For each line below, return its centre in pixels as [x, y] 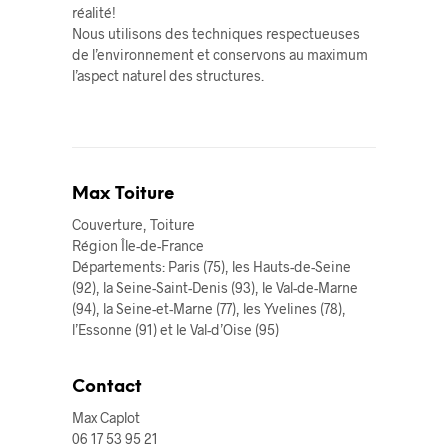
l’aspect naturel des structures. [167, 76]
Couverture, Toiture [133, 225]
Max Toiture [122, 194]
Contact [106, 387]
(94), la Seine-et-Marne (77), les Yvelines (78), [208, 309]
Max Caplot [105, 418]
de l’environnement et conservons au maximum [219, 55]
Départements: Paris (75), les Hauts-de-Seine [211, 267]
